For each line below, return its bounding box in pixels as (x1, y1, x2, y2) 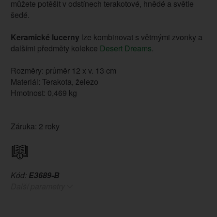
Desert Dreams (99, 43, 152, 54)
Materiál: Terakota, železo (10, 76, 98, 88)
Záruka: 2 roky (10, 121, 60, 132)
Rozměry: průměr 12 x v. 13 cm (10, 65, 116, 77)
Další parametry (10, 181, 65, 192)
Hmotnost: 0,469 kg (10, 87, 77, 99)
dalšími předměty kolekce (10, 43, 100, 54)
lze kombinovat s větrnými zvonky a (79, 31, 202, 43)
